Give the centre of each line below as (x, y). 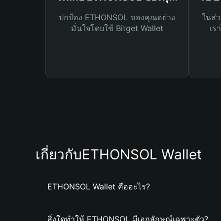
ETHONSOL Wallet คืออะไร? (99, 186)
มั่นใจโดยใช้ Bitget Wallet (117, 28)
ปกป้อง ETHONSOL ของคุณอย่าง (117, 17)
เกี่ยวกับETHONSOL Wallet (119, 154)
